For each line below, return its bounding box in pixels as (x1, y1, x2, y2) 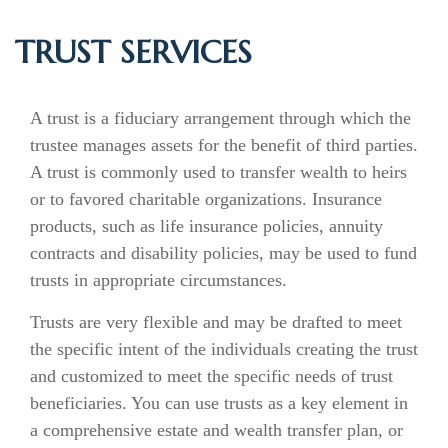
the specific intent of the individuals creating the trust (30, 339, 418, 359)
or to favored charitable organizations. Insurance (30, 189, 382, 209)
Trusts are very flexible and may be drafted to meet (30, 312, 402, 332)
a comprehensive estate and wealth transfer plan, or (30, 420, 403, 440)
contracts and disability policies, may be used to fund (30, 243, 417, 263)
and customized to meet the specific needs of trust (30, 366, 393, 386)
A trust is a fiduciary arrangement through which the (30, 108, 411, 128)
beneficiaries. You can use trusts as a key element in (30, 393, 408, 413)
